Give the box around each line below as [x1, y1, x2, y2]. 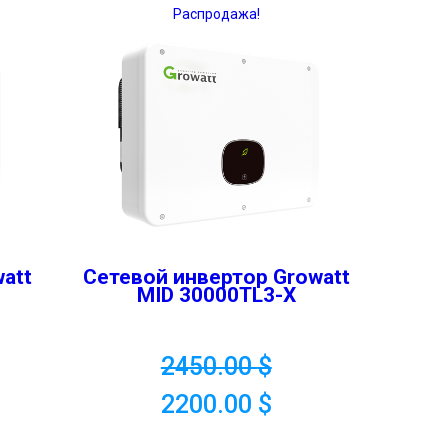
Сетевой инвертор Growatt [82, 265, 350, 289]
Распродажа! [172, 6, 260, 22]
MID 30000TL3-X [136, 283, 296, 307]
